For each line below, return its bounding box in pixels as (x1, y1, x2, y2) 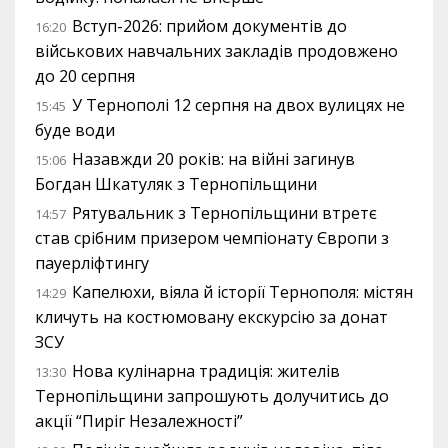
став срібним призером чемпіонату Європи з (35, 227, 389, 249)
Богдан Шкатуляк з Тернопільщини (35, 173, 317, 195)
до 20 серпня (35, 65, 135, 87)
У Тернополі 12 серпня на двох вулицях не (72, 94, 405, 116)
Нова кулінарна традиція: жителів (72, 360, 340, 382)
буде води (35, 119, 115, 141)
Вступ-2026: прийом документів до (72, 15, 347, 37)
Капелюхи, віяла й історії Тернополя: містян (72, 281, 413, 303)
